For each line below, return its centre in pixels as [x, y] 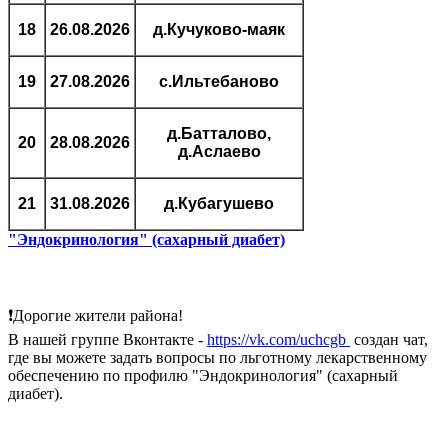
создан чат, [389, 339]
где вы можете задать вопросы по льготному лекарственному [217, 357]
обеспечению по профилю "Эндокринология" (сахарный [203, 375]
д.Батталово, [219, 133]
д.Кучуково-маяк [219, 29]
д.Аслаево [219, 151]
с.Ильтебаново [219, 81]
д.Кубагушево [219, 203]
